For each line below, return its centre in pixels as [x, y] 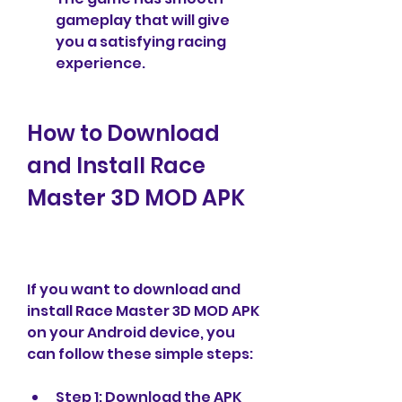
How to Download [123, 133]
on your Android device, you [131, 332]
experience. [100, 63]
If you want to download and [134, 289]
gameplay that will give [143, 20]
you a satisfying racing [141, 42]
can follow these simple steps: [140, 354]
